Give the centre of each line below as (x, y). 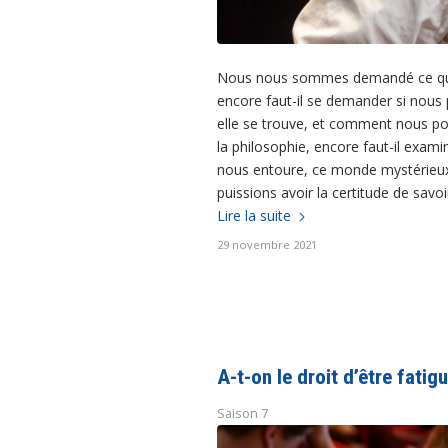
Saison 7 (242, 413)
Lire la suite (254, 215)
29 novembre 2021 (267, 244)
